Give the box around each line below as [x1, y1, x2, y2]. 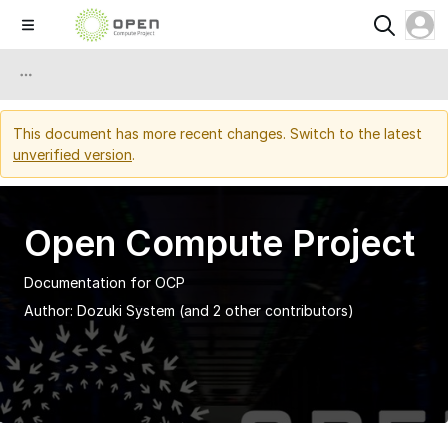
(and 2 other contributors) [179, 302, 354, 319]
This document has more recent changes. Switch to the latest [13, 125, 422, 142]
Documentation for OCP [24, 274, 185, 291]
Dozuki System [77, 302, 175, 319]
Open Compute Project [24, 221, 415, 265]
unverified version [13, 146, 132, 163]
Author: [24, 302, 77, 319]
